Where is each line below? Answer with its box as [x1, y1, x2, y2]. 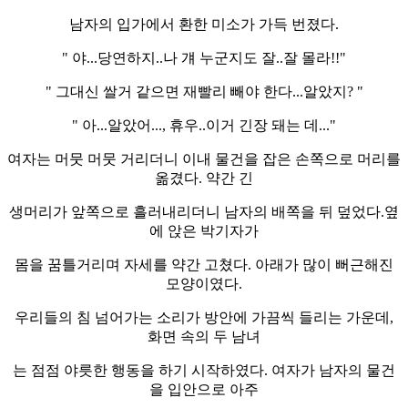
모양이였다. [166, 275, 242, 291]
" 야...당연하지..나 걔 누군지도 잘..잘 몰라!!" [62, 49, 346, 66]
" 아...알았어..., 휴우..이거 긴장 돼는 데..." [72, 117, 336, 133]
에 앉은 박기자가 [149, 222, 259, 239]
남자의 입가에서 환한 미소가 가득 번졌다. [69, 15, 339, 32]
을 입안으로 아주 [149, 381, 259, 397]
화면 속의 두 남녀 [148, 328, 260, 344]
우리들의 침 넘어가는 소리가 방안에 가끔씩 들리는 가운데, [15, 309, 393, 325]
